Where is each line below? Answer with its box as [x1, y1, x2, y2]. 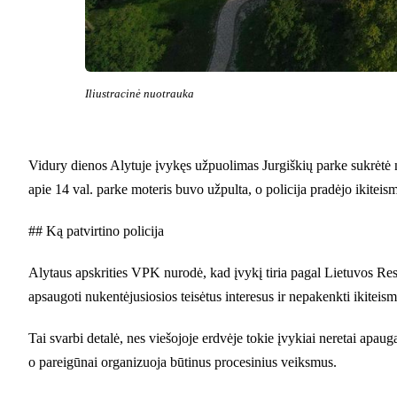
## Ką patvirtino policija [28, 222, 164, 238]
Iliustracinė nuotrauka [85, 86, 194, 100]
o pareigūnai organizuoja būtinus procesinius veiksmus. [28, 354, 337, 370]
